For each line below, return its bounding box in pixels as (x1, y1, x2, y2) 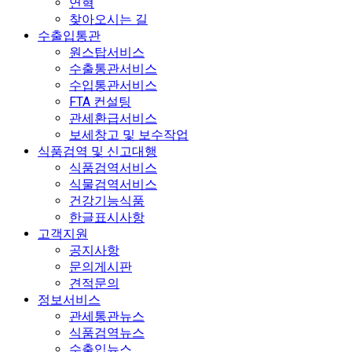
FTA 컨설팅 (69, 94, 131, 110)
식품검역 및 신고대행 (38, 144, 157, 159)
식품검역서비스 (69, 160, 157, 176)
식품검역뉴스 (69, 325, 145, 341)
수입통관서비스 (69, 78, 157, 93)
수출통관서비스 (69, 61, 157, 77)
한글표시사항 (69, 210, 145, 225)
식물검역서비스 (69, 177, 157, 192)
